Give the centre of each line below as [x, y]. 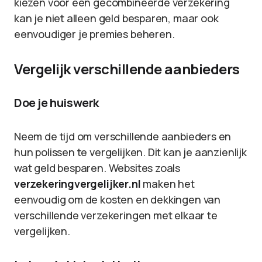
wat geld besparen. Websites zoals [97, 168]
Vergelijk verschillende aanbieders [127, 69]
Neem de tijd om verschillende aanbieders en [123, 136]
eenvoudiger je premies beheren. [94, 34]
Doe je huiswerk [56, 103]
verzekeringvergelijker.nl [77, 184]
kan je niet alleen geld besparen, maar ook [116, 18]
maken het [168, 184]
